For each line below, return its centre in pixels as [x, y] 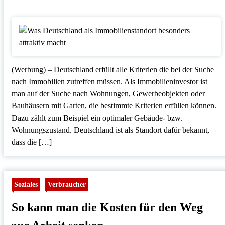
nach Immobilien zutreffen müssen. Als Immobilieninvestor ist [109, 82]
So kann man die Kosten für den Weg [107, 208]
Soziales [26, 185]
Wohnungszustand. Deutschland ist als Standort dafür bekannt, [110, 130]
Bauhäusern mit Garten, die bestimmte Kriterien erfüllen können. [114, 106]
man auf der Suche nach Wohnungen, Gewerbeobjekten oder [108, 94]
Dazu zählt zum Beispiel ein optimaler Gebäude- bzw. [97, 118]
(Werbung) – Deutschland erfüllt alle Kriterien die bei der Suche [113, 70]
